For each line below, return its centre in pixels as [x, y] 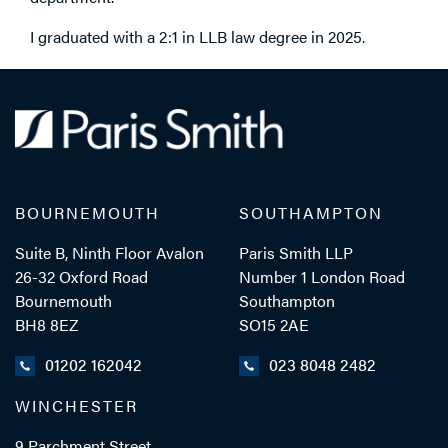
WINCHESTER [76, 406]
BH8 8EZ [47, 324]
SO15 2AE [274, 324]
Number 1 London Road [322, 276]
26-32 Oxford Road [81, 276]
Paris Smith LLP [296, 252]
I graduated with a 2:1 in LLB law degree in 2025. [197, 36]
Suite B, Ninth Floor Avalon [109, 252]
